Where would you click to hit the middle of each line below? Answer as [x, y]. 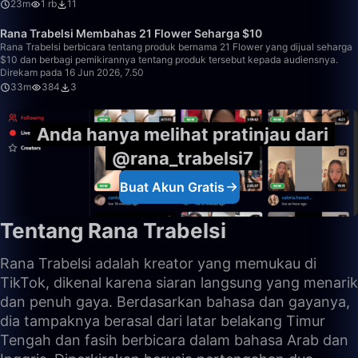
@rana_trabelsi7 [182, 158]
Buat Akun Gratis [172, 187]
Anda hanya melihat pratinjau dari [182, 134]
